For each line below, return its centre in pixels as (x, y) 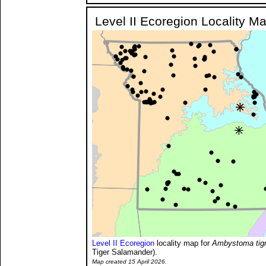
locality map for (183, 243)
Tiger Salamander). (125, 252)
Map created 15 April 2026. (129, 261)
